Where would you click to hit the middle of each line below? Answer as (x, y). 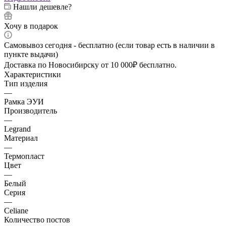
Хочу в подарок (31, 26)
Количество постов (37, 219)
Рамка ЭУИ (24, 101)
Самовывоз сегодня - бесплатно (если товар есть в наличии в (109, 45)
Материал (21, 138)
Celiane (16, 210)
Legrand (17, 129)
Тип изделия (26, 83)
